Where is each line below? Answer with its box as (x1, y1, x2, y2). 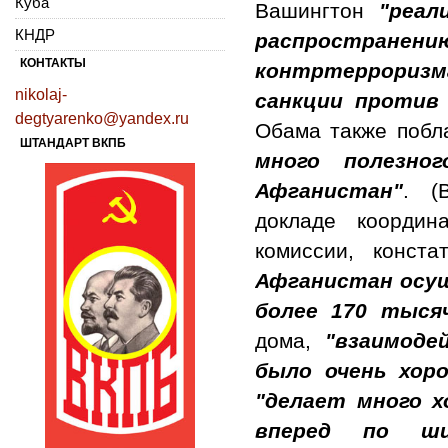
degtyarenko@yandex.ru (15, 109, 189, 127)
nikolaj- (15, 85, 67, 103)
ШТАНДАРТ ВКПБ (20, 135, 126, 150)
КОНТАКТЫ (20, 55, 86, 70)
